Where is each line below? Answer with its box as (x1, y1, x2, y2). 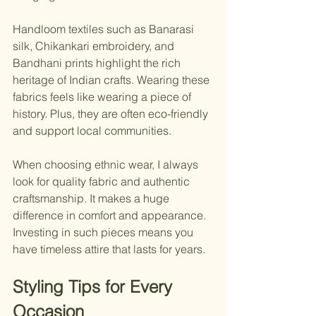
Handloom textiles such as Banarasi (13, 22, 197, 37)
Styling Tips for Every (13, 276, 177, 298)
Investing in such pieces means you (13, 225, 196, 240)
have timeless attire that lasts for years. (13, 242, 205, 257)
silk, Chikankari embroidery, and (13, 39, 177, 54)
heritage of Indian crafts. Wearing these (13, 73, 212, 87)
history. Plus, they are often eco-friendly (13, 107, 211, 121)
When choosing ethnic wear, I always (13, 157, 201, 172)
